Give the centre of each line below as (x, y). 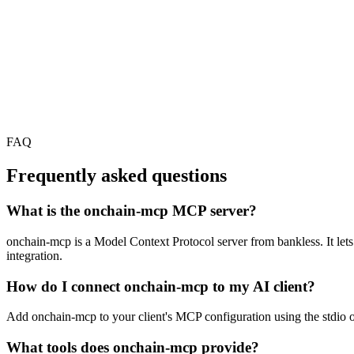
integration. (34, 255)
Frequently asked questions (117, 176)
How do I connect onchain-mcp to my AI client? (161, 286)
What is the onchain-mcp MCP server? (132, 211)
